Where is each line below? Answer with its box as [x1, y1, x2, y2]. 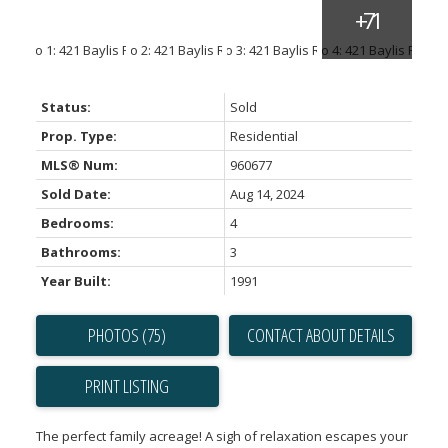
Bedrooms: [40, 214, 114, 233]
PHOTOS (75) [88, 323, 167, 348]
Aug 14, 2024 [229, 185, 304, 204]
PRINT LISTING [85, 374, 170, 399]
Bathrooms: [40, 243, 121, 262]
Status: [40, 98, 91, 117]
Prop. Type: [40, 127, 117, 146]
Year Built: [40, 272, 111, 291]
